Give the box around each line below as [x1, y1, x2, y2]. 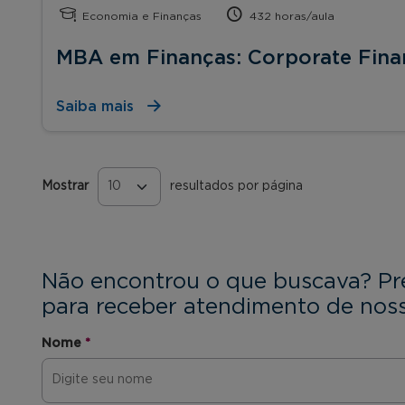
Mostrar [42, 179, 89, 193]
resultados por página [170, 179, 303, 193]
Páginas [42, 187, 126, 210]
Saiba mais [56, 99, 134, 114]
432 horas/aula [246, 10, 335, 22]
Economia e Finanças [79, 10, 202, 22]
